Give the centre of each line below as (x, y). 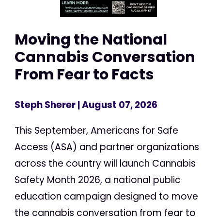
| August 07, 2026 (116, 105)
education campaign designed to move (106, 197)
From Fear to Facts (84, 74)
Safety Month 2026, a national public (98, 180)
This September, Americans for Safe (96, 131)
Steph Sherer (45, 105)
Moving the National (91, 39)
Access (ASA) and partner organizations (107, 147)
